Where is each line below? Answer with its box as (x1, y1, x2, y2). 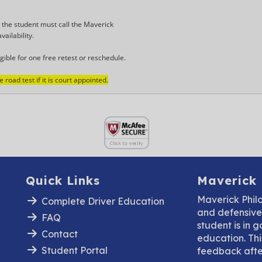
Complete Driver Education (41, 195, 164, 207)
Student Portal (41, 244, 108, 256)
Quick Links (26, 173, 100, 188)
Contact (41, 227, 78, 240)
